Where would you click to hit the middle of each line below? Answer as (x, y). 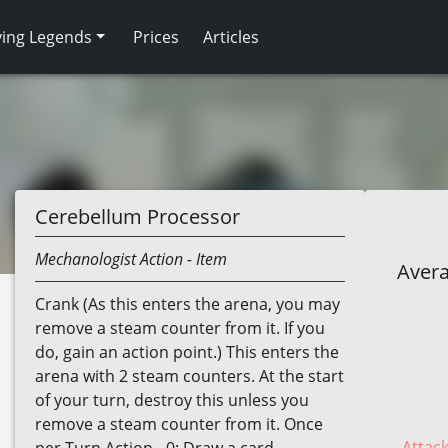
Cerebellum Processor (137, 216)
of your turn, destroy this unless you (172, 400)
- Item (205, 259)
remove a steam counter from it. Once (179, 424)
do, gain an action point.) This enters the (187, 352)
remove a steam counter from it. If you (180, 328)
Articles (231, 37)
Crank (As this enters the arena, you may (187, 304)
